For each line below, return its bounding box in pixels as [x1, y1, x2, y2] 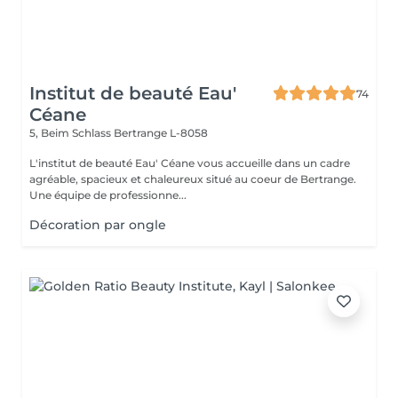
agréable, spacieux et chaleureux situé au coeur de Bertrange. [29, 172, 356, 186]
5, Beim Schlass [29, 126, 114, 139]
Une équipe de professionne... [29, 188, 187, 202]
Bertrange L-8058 [114, 126, 208, 139]
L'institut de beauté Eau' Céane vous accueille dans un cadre [29, 156, 350, 170]
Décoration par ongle [29, 217, 166, 233]
